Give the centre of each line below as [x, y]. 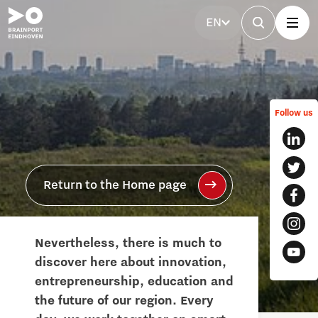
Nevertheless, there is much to [128, 243]
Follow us [294, 113]
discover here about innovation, [131, 263]
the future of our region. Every [124, 301]
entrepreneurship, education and [134, 282]
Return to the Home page [115, 185]
